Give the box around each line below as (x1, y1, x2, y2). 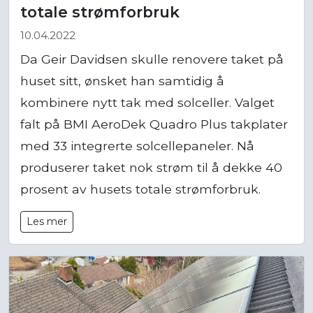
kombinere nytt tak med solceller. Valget (20, 95, 275, 110)
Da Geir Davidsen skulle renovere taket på (20, 52, 284, 67)
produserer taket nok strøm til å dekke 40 (20, 160, 282, 175)
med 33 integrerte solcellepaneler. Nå (20, 138, 254, 154)
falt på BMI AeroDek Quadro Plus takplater (20, 117, 288, 132)
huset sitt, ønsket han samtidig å (20, 73, 224, 89)
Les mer (27, 215, 67, 228)
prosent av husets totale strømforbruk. (20, 182, 261, 197)
